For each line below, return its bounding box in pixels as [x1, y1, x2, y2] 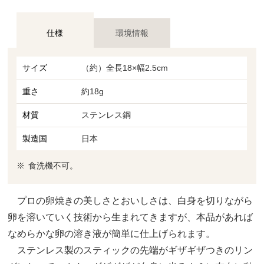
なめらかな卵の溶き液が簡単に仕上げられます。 [8, 228, 216, 239]
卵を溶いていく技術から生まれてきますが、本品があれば [8, 212, 253, 222]
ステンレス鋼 [81, 110, 131, 120]
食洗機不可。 [28, 160, 78, 170]
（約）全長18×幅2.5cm [81, 62, 169, 72]
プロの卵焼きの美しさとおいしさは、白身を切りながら [8, 195, 253, 206]
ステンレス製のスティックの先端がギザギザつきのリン [8, 245, 253, 255]
